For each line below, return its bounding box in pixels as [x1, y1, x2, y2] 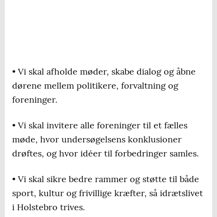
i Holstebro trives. [12, 201, 85, 213]
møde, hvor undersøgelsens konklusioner [12, 134, 182, 145]
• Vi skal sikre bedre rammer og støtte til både [12, 173, 199, 185]
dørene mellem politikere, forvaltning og [12, 80, 178, 92]
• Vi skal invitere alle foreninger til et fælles [12, 120, 187, 131]
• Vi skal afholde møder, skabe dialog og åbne [12, 66, 196, 77]
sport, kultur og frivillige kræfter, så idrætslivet [12, 187, 203, 199]
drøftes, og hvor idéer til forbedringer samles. [12, 148, 199, 159]
